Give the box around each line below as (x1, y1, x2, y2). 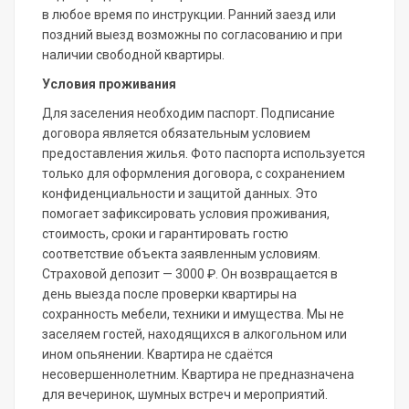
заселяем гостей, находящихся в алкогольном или (42, 327, 347, 342)
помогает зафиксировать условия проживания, (42, 206, 330, 222)
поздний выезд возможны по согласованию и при (42, 27, 342, 43)
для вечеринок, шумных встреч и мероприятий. (42, 387, 328, 403)
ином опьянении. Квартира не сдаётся (42, 347, 273, 362)
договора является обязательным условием (42, 126, 310, 142)
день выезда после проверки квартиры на (42, 287, 297, 302)
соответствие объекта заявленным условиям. (42, 246, 320, 262)
